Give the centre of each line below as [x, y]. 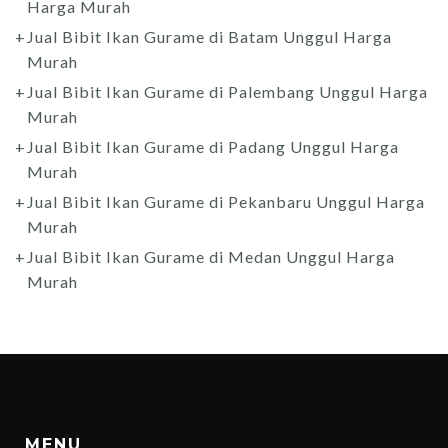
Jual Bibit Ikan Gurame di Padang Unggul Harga [213, 147]
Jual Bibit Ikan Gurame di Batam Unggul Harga [209, 37]
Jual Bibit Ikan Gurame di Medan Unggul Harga [211, 257]
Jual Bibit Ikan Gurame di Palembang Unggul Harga [227, 92]
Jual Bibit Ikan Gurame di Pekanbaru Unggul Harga [226, 202]
